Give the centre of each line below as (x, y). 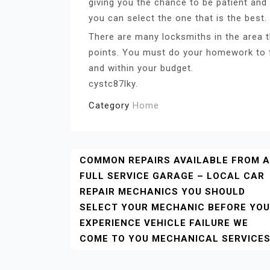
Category (111, 105)
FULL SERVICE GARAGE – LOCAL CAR (172, 176)
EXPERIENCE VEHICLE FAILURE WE (164, 223)
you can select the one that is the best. (178, 18)
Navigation (120, 183)
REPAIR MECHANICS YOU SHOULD (162, 191)
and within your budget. (141, 68)
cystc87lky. (113, 83)
